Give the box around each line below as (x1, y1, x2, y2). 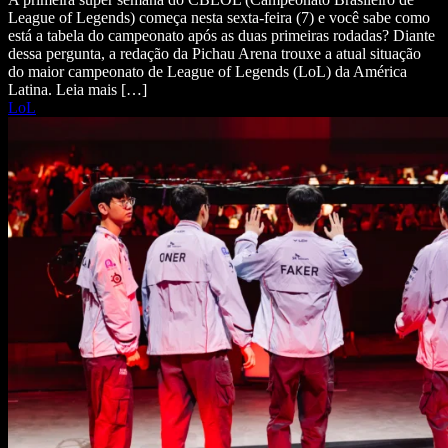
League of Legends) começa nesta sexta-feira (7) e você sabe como (8, 9, 430, 27)
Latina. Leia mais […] (8, 81, 147, 99)
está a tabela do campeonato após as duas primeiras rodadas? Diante (8, 27, 435, 45)
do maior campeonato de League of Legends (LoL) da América (8, 63, 407, 81)
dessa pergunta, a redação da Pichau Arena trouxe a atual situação (8, 45, 421, 63)
